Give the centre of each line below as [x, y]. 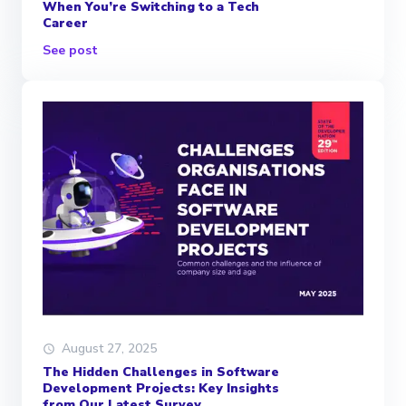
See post [70, 51]
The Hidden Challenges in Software [161, 372]
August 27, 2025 [109, 349]
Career [65, 24]
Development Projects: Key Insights [161, 389]
